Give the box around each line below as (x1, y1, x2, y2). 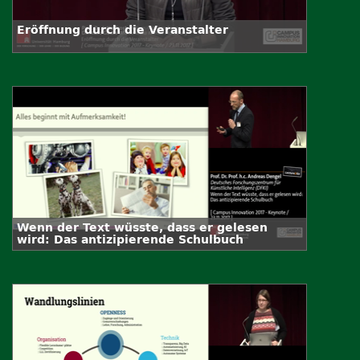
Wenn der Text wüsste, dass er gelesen (17, 221, 268, 235)
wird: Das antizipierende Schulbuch (17, 233, 243, 247)
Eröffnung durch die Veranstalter (17, 23, 228, 37)
